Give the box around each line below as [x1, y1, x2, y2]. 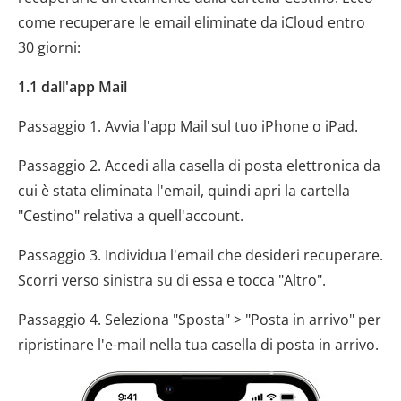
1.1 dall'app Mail [18, 77, 127, 98]
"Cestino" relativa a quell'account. [18, 206, 243, 226]
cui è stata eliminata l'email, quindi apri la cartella [18, 181, 350, 201]
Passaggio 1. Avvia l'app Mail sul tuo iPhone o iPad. [18, 116, 358, 137]
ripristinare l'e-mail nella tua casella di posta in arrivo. [18, 335, 379, 355]
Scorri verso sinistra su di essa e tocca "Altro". [18, 270, 326, 291]
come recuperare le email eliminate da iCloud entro [18, 13, 365, 33]
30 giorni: [18, 38, 81, 58]
